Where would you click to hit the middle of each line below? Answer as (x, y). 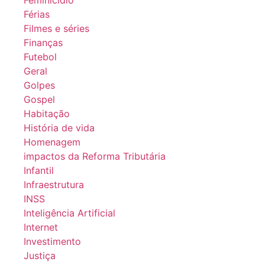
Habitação (47, 113)
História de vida (59, 127)
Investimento (52, 241)
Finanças (43, 42)
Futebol (40, 56)
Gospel (39, 99)
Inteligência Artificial (70, 213)
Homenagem (52, 142)
